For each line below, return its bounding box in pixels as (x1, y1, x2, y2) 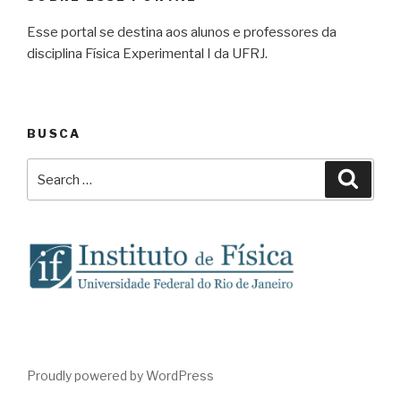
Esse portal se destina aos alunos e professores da (27, 24, 337, 41)
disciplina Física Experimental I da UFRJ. (27, 46, 268, 63)
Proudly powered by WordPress (27, 368, 214, 384)
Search (27, 161, 76, 178)
